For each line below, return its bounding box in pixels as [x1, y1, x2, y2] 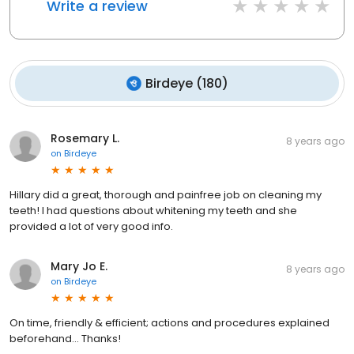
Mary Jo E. [51, 258, 107, 274]
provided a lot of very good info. [9, 219, 173, 234]
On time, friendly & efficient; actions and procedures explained [9, 315, 330, 330]
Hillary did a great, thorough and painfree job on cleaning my [9, 187, 322, 202]
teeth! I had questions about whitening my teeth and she [9, 203, 297, 218]
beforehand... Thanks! [9, 331, 121, 346]
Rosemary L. [51, 130, 119, 146]
